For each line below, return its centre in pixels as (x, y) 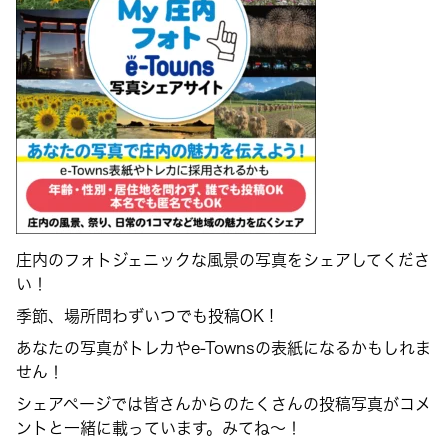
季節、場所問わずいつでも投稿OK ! (145, 315)
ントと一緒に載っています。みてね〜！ (159, 427)
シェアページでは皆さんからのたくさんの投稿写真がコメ (224, 403)
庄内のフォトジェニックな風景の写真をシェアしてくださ (223, 259)
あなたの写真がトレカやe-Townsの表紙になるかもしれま (224, 347)
